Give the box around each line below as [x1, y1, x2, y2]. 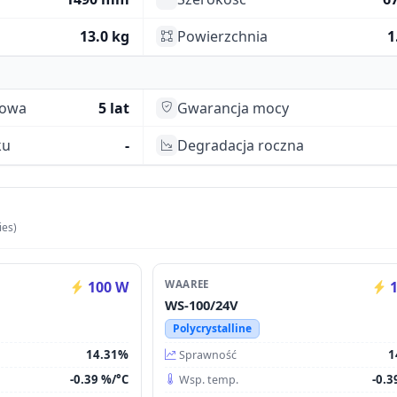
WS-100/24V [165, 295, 239, 314]
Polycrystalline [172, 320, 252, 336]
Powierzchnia [177, 27, 269, 47]
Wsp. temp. [179, 371, 239, 387]
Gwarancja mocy [177, 97, 290, 118]
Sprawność [179, 346, 237, 362]
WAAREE [165, 276, 209, 291]
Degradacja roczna [177, 136, 305, 156]
